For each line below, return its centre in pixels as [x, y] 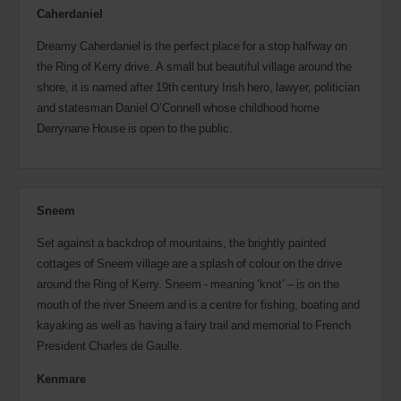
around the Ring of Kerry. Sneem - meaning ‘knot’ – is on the [188, 283]
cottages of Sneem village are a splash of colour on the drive [189, 263]
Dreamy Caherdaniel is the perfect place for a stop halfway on [192, 45]
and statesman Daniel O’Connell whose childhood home [178, 107]
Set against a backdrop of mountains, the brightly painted [181, 242]
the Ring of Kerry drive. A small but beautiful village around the [194, 66]
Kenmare [61, 378]
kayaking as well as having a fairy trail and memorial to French [194, 324]
